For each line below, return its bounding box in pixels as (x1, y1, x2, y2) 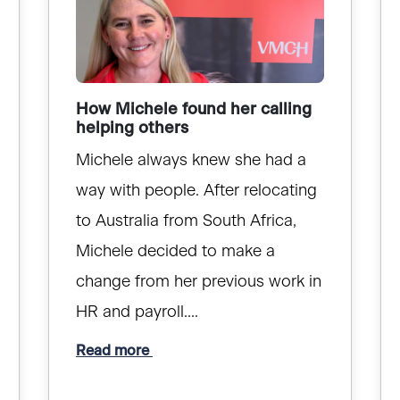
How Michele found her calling (75, 102, 312, 119)
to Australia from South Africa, (75, 213, 296, 230)
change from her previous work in (75, 274, 321, 291)
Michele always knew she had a (75, 153, 306, 170)
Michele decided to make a (75, 244, 275, 261)
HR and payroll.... (75, 304, 198, 321)
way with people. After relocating (75, 183, 317, 200)
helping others (75, 121, 188, 137)
